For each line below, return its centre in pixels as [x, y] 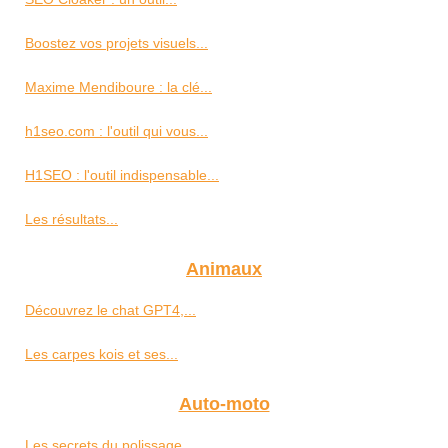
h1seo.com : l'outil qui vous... [116, 131]
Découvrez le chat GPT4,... [110, 310]
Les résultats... [71, 219]
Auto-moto [224, 404]
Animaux [224, 269]
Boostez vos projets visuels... [116, 43]
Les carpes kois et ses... [101, 354]
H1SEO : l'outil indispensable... [122, 175]
